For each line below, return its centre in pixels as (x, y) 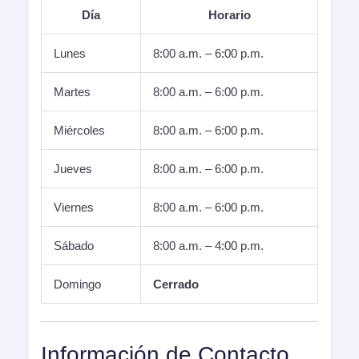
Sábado (74, 245)
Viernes (74, 207)
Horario (229, 14)
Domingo (77, 284)
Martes (72, 91)
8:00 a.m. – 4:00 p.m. (208, 245)
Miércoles (79, 130)
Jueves (73, 168)
